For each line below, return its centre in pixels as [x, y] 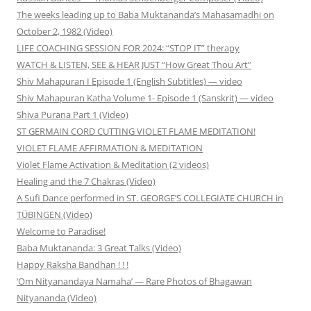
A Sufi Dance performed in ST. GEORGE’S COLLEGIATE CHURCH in [150, 198]
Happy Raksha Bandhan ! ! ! [73, 265]
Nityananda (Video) [57, 298]
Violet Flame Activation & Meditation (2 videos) [113, 165]
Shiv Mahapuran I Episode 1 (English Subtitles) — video [129, 82]
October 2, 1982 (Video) [65, 32]
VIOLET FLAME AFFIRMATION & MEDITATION [110, 148]
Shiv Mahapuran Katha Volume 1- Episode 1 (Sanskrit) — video [145, 98]
